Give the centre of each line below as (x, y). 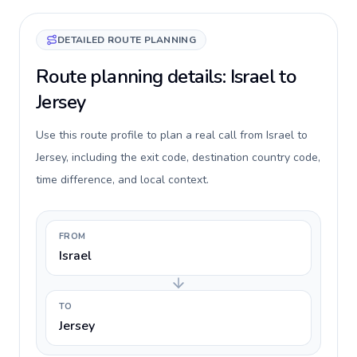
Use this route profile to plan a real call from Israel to (172, 135)
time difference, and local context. (122, 180)
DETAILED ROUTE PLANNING (127, 40)
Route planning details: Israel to (166, 76)
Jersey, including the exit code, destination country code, (178, 157)
